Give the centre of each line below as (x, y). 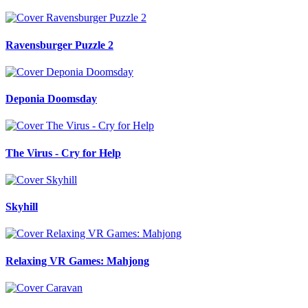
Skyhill (22, 207)
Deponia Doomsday (51, 99)
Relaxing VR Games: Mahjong (77, 261)
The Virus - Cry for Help (63, 153)
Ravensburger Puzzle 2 (59, 45)
